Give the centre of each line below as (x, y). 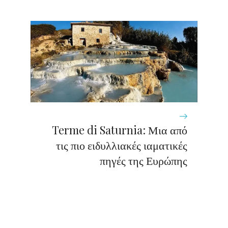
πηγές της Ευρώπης (144, 161)
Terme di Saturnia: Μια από (120, 130)
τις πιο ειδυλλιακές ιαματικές (122, 145)
